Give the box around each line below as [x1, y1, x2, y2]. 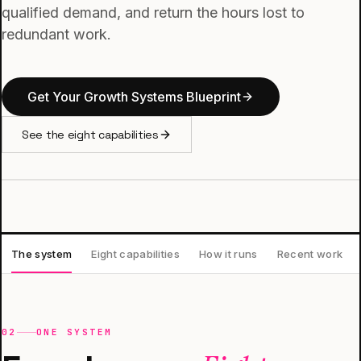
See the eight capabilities [22, 127, 159, 142]
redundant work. [2, 26, 111, 43]
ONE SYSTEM [35, 326, 113, 338]
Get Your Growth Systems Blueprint [27, 89, 241, 105]
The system [11, 247, 73, 260]
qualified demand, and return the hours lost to [2, 4, 305, 21]
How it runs [199, 247, 258, 260]
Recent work [276, 247, 343, 260]
